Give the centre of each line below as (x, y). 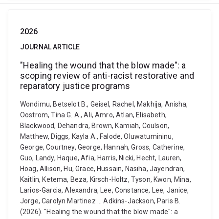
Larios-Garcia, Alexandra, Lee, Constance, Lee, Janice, (105, 190)
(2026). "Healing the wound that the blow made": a (99, 212)
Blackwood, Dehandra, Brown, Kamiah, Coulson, (95, 126)
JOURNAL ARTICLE (50, 47)
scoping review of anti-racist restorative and (107, 76)
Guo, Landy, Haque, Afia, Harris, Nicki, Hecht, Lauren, (101, 158)
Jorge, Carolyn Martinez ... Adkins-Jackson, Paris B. (100, 201)
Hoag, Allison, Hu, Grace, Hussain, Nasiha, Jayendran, (103, 169)
